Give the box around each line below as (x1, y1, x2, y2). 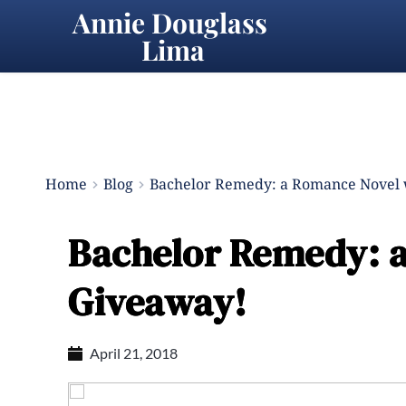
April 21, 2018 (90, 344, 178, 362)
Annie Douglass (72, 5, 267, 41)
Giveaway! (68, 275, 247, 328)
